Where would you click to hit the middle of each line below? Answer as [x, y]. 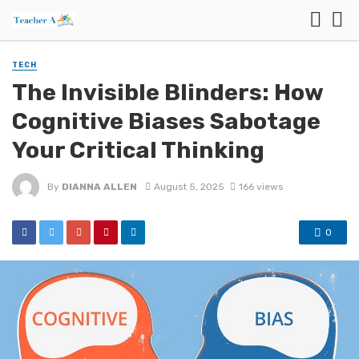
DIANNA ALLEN [99, 186]
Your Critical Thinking [138, 150]
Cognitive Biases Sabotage [166, 121]
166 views [260, 186]
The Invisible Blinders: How [167, 93]
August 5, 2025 [189, 186]
